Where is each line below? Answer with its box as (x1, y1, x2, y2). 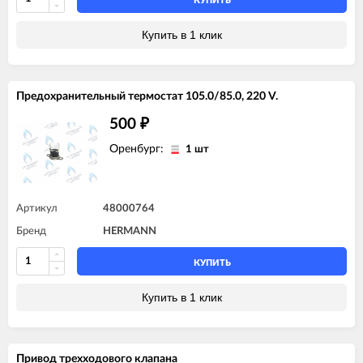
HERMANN (103, 225, 156, 237)
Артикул (16, 203, 58, 214)
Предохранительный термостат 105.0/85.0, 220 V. (16, 90, 278, 102)
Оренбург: (109, 143, 167, 155)
